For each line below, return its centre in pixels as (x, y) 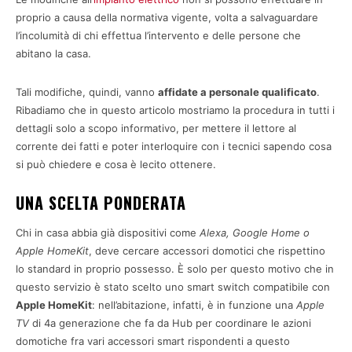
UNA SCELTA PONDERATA (101, 202)
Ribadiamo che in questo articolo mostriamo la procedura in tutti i (175, 110)
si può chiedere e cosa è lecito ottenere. (116, 164)
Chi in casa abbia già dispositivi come (108, 232)
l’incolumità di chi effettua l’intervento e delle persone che (158, 35)
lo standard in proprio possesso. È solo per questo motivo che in (175, 268)
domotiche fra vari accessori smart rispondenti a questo (153, 341)
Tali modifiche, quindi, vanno (87, 92)
